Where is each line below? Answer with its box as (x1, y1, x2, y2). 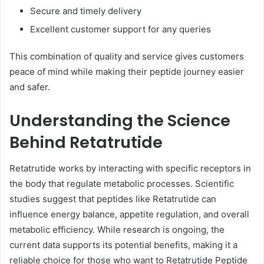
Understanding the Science (9, 109, 230, 131)
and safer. (9, 81, 50, 93)
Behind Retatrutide (9, 131, 163, 153)
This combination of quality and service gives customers (9, 50, 244, 62)
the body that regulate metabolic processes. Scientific (9, 178, 234, 190)
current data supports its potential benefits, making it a (9, 239, 237, 251)
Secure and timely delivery (30, 5, 141, 16)
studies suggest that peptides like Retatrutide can (9, 193, 216, 205)
